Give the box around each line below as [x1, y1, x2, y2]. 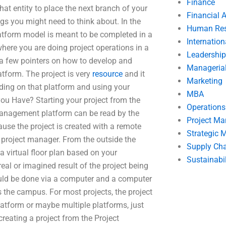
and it [123, 69, 145, 79]
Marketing [186, 76, 222, 86]
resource [92, 69, 123, 79]
